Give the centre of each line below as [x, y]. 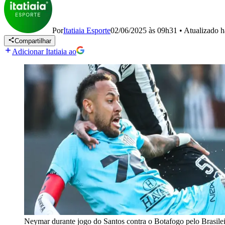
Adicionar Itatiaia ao [44, 52]
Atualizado [202, 30]
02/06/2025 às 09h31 [144, 30]
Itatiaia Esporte [87, 30]
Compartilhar [33, 41]
